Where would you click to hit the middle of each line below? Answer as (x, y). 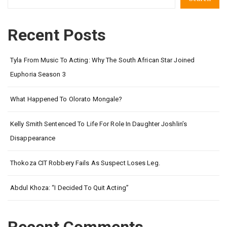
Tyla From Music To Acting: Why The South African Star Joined (103, 60)
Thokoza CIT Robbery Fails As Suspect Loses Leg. (85, 163)
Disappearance (33, 138)
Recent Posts (57, 35)
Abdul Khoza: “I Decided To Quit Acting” (69, 188)
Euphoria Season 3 (38, 74)
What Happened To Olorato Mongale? (66, 99)
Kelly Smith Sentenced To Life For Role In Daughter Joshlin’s (99, 124)
